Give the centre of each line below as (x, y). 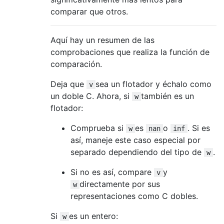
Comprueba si (98, 128)
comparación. (76, 64)
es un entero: (93, 216)
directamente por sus (120, 184)
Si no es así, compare (112, 172)
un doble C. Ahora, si (91, 96)
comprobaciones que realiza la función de (130, 52)
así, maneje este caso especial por (135, 140)
